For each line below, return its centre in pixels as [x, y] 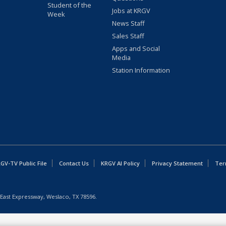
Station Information [141, 70]
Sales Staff [128, 36]
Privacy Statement [178, 163]
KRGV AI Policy [121, 163]
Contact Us [74, 163]
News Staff [128, 23]
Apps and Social [136, 49]
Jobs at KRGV [131, 11]
